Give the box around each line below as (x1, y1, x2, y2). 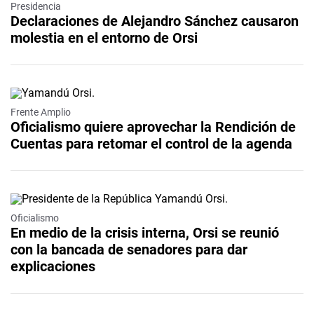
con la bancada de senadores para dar (11, 240, 247, 258)
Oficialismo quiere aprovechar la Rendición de (11, 118, 296, 135)
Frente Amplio (11, 106, 71, 118)
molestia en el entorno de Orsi (11, 29, 198, 46)
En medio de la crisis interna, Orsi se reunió (11, 224, 279, 241)
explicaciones (11, 257, 95, 275)
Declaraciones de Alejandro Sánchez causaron (11, 12, 299, 29)
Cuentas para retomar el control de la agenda (11, 135, 292, 152)
